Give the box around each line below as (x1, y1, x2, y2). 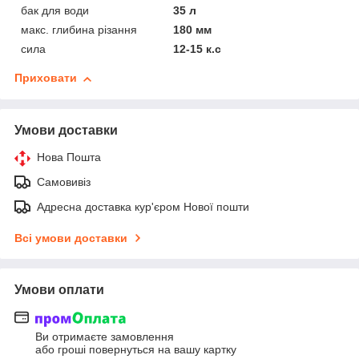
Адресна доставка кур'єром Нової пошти (37, 200, 249, 214)
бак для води (21, 4, 89, 18)
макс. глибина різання (21, 23, 137, 37)
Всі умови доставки (14, 232, 127, 245)
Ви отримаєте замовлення (35, 329, 174, 343)
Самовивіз (37, 175, 91, 189)
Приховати (14, 71, 77, 85)
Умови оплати (14, 283, 104, 297)
